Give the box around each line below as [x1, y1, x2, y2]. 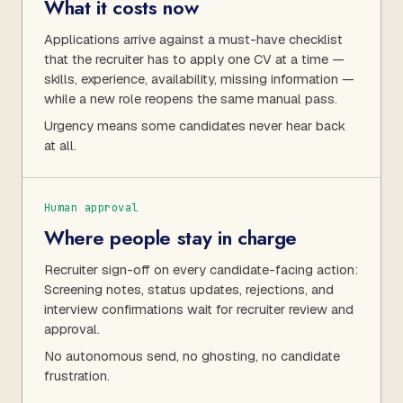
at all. [44, 136, 76, 154]
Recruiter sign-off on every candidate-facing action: [44, 260, 358, 278]
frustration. [44, 366, 110, 384]
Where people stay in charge [44, 222, 298, 252]
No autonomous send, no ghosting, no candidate [44, 346, 340, 364]
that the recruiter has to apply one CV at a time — [44, 49, 345, 67]
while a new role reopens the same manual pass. [44, 89, 337, 107]
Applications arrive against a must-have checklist [44, 30, 343, 48]
